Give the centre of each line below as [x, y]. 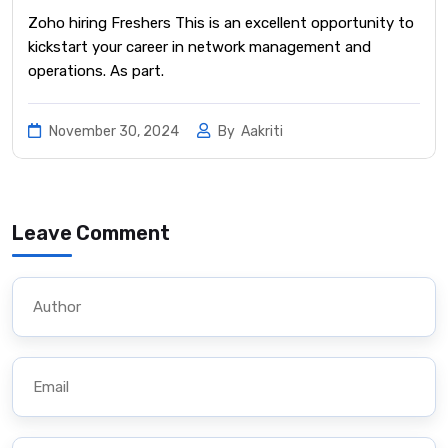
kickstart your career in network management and [199, 46]
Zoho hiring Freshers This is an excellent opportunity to [221, 22]
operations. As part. [96, 70]
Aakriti [262, 131]
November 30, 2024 [114, 131]
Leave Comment [91, 232]
